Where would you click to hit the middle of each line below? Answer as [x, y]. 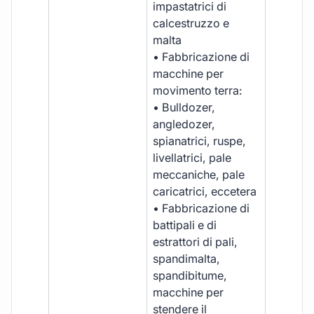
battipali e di [185, 225]
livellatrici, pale [192, 157]
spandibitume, [190, 275]
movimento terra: [198, 90]
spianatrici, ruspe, [200, 141]
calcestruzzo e [191, 23]
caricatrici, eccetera [205, 191]
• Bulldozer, [184, 107]
